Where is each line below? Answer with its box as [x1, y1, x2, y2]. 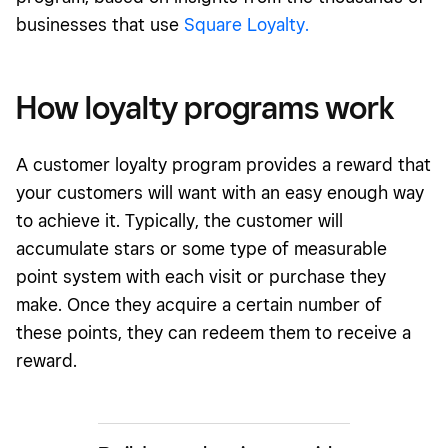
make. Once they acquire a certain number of [16, 294, 382, 316]
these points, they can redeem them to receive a [16, 322, 411, 344]
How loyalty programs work [16, 88, 395, 127]
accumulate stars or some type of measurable [16, 238, 387, 260]
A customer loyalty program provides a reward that [16, 154, 431, 176]
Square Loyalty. [184, 14, 309, 36]
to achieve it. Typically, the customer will [16, 210, 343, 232]
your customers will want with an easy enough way [16, 182, 424, 204]
